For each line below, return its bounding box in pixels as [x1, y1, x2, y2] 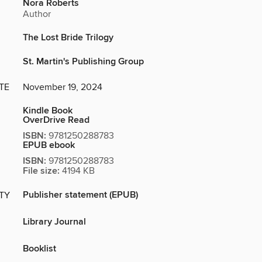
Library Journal [23, 216, 86, 229]
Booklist [23, 243, 56, 256]
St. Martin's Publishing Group [23, 56, 144, 68]
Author [23, 8, 51, 20]
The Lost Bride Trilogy [23, 32, 113, 44]
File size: [23, 165, 60, 178]
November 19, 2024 [23, 81, 102, 94]
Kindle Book [23, 105, 73, 118]
